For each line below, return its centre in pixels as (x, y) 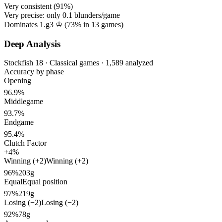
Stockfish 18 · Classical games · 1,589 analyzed (79, 63)
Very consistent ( (30, 6)
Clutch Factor (25, 143)
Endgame (19, 122)
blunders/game (96, 15)
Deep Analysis (32, 44)
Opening (18, 81)
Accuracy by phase (34, 72)
